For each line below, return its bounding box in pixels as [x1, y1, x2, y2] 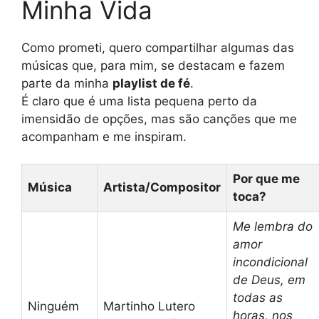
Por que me [233, 172, 300, 187]
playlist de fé [113, 75, 190, 90]
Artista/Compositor [103, 180, 221, 195]
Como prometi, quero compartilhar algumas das [21, 40, 294, 55]
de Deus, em [233, 273, 305, 288]
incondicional [233, 255, 308, 270]
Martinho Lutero [103, 299, 195, 314]
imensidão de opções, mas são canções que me [21, 111, 297, 126]
